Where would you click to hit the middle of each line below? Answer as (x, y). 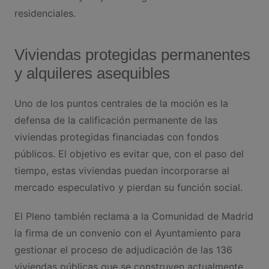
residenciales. (45, 14)
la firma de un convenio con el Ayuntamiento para (127, 233)
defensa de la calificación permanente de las (116, 120)
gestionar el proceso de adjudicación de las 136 (123, 250)
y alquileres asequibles (92, 74)
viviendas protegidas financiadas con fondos (116, 137)
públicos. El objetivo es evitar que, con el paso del (129, 154)
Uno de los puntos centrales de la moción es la (121, 104)
